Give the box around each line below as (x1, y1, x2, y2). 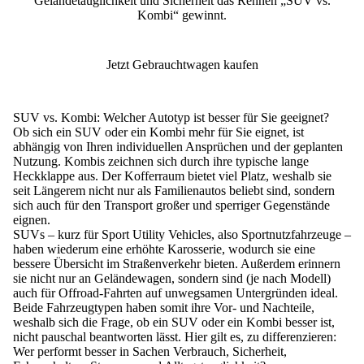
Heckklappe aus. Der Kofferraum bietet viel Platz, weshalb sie (13, 168, 331, 183)
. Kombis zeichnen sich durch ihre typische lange (58, 154, 309, 168)
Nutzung (13, 154, 58, 168)
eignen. (13, 212, 57, 227)
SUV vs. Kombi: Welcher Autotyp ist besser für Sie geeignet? (13, 110, 329, 124)
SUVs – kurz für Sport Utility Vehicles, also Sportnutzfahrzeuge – (13, 227, 351, 241)
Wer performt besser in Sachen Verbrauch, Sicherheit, (13, 344, 287, 358)
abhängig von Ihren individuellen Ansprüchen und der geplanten (13, 139, 343, 154)
